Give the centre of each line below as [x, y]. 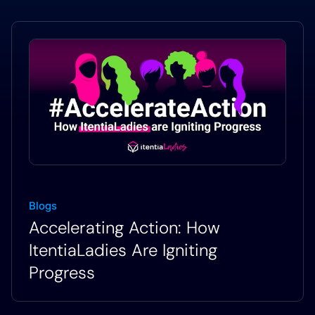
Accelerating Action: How [124, 227]
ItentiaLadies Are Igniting [123, 250]
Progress [62, 272]
